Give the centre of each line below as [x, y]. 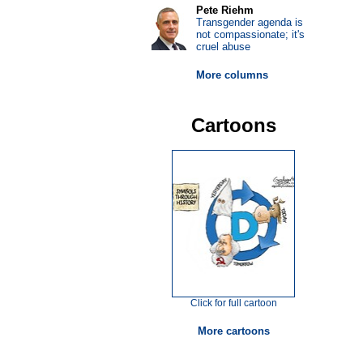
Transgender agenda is [249, 22]
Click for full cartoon [233, 303]
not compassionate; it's [250, 34]
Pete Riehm [224, 10]
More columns [232, 75]
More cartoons [233, 331]
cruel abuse [223, 47]
